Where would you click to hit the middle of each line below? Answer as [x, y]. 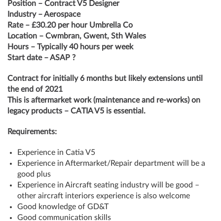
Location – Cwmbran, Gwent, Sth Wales [77, 36]
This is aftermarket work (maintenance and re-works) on [104, 100]
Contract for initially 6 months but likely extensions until [105, 78]
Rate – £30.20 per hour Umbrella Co [70, 25]
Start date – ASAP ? [41, 58]
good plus [34, 174]
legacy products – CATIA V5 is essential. [76, 111]
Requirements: [32, 132]
